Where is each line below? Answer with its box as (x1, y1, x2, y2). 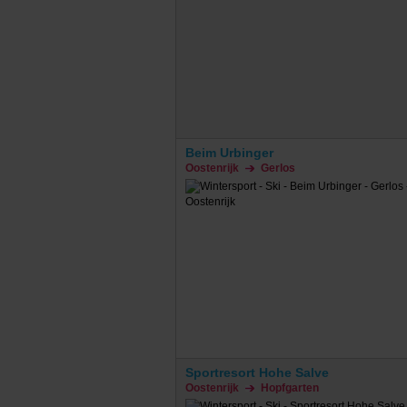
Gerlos (260, 161, 295, 174)
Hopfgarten (260, 381, 319, 394)
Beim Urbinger (184, 144, 273, 160)
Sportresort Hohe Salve (184, 364, 329, 380)
